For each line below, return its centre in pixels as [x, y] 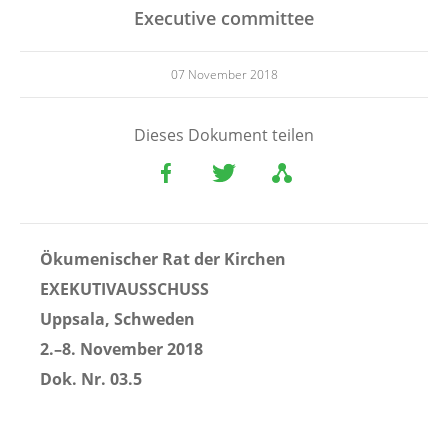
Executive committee [224, 17]
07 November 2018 [224, 74]
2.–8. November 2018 [121, 348]
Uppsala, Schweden [117, 318]
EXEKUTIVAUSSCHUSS [124, 288]
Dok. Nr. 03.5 [91, 378]
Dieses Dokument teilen [224, 134]
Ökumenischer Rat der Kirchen [163, 258]
